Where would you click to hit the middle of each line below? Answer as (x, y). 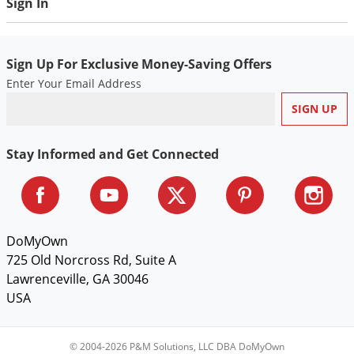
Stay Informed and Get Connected (113, 154)
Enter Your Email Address (74, 84)
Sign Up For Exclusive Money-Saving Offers (139, 64)
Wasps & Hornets (142, 38)
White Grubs (130, 142)
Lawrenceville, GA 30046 (77, 279)
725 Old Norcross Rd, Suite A (91, 260)
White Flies (126, 116)
